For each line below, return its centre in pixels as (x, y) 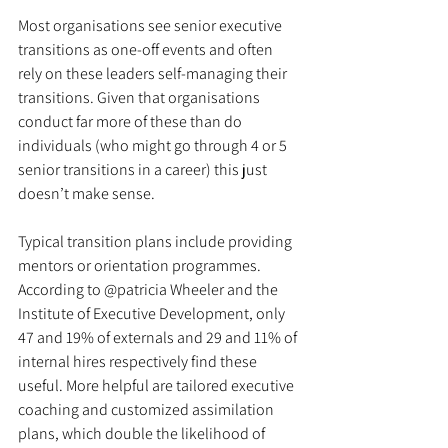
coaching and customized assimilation (147, 409)
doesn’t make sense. (88, 193)
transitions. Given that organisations (140, 97)
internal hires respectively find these (139, 361)
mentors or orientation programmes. (141, 265)
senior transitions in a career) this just (144, 169)
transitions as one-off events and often (147, 49)
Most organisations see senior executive (151, 25)
